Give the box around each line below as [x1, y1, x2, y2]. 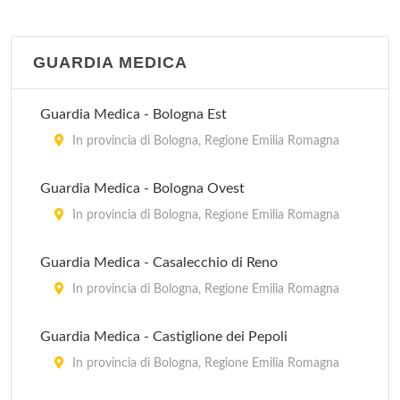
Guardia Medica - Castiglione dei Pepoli [40, 329, 287, 344]
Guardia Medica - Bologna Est [40, 107, 227, 121]
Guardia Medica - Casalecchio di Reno [40, 255, 278, 270]
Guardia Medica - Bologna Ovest [40, 181, 245, 196]
